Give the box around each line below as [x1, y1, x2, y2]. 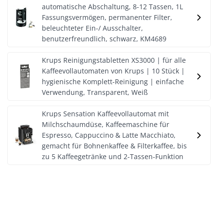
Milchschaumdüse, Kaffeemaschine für [42, 120, 169, 129]
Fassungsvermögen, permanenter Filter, [42, 13, 172, 22]
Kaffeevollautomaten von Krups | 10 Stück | [42, 66, 185, 75]
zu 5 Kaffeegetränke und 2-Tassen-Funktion [42, 152, 183, 161]
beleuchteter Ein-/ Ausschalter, [42, 23, 143, 33]
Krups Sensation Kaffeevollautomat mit [42, 109, 169, 118]
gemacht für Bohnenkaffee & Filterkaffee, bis [42, 141, 187, 150]
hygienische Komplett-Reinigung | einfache [42, 77, 184, 86]
